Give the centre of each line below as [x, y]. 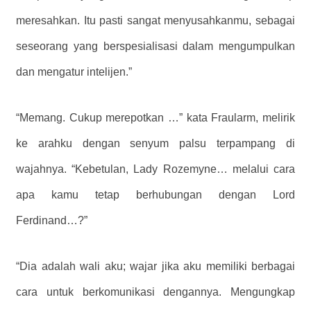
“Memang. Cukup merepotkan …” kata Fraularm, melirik [155, 117]
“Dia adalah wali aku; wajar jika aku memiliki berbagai [155, 266]
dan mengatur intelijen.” [74, 72]
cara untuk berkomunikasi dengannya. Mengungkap [155, 292]
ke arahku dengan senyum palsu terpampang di [155, 143]
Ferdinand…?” [52, 220]
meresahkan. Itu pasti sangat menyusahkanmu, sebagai [155, 21]
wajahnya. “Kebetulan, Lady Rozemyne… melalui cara [155, 169]
